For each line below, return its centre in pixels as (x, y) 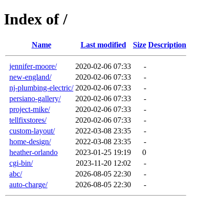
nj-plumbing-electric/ (41, 88)
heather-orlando (33, 152)
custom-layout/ (32, 131)
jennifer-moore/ (33, 66)
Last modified (103, 44)
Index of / (36, 19)
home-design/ (30, 141)
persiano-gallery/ (35, 98)
